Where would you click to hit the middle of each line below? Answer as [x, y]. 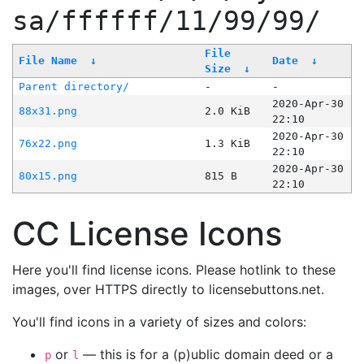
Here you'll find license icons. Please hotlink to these [174, 270]
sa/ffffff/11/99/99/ [167, 22]
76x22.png [48, 144]
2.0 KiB [227, 111]
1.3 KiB [227, 144]
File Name [48, 61]
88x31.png [48, 111]
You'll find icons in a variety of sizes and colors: [159, 322]
